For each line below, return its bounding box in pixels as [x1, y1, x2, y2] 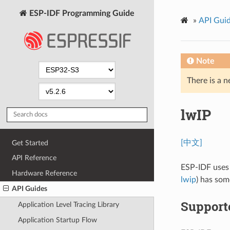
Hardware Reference [12, 169, 78, 177]
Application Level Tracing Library [17, 201, 119, 209]
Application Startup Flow [17, 216, 97, 224]
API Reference [12, 154, 57, 162]
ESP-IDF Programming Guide [27, 9, 135, 17]
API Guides [12, 185, 48, 193]
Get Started [12, 139, 49, 147]
